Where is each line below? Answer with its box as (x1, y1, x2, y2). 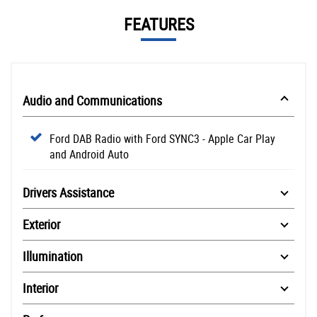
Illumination (23, 247, 83, 265)
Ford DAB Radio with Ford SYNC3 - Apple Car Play (50, 130, 275, 146)
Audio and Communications (23, 91, 162, 109)
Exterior (23, 215, 60, 233)
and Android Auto (50, 146, 129, 162)
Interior (23, 279, 58, 296)
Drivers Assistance (23, 183, 114, 201)
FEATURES (123, 12, 194, 35)
